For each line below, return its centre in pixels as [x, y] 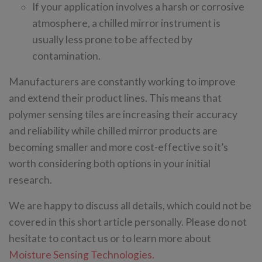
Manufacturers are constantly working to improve [122, 81]
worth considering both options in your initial [110, 163]
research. [30, 180]
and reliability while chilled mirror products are [113, 130]
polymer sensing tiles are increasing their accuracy [123, 114]
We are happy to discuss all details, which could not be [130, 205]
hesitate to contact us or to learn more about [110, 238]
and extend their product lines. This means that [115, 98]
